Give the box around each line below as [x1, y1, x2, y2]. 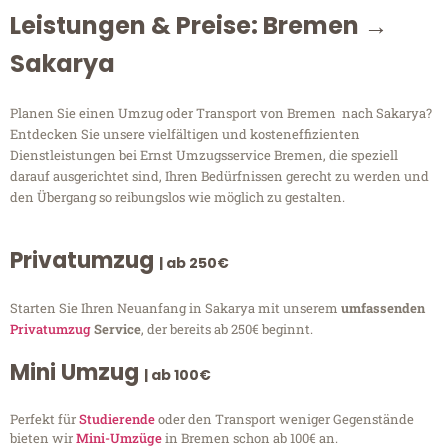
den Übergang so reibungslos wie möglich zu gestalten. [10, 188, 345, 207]
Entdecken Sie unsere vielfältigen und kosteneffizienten [10, 125, 360, 144]
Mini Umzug [10, 357, 144, 389]
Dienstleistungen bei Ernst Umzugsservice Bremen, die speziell [10, 146, 398, 165]
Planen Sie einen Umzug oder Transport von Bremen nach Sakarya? [10, 104, 432, 123]
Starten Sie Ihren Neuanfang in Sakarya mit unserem [10, 299, 341, 318]
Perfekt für [10, 410, 79, 429]
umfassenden [341, 299, 425, 318]
